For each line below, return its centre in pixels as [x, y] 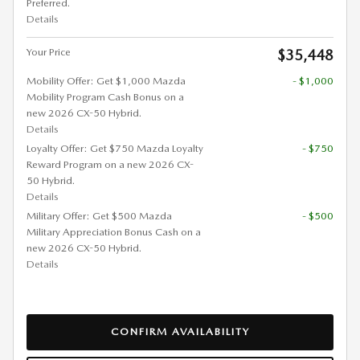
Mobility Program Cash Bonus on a [105, 97]
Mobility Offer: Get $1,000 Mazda [106, 81]
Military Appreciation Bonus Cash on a [114, 232]
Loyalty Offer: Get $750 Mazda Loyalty [115, 149]
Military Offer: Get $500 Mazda [99, 216]
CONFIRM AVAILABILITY [180, 332]
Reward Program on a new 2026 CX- [110, 165]
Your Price [49, 52]
